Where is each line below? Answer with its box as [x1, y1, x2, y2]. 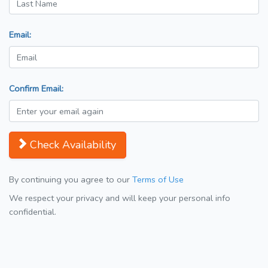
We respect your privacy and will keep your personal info [9, 192, 230, 205]
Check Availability [30, 138, 116, 153]
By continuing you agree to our [9, 173, 132, 186]
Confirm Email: [9, 83, 63, 95]
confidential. [9, 206, 56, 218]
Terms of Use [132, 173, 184, 186]
